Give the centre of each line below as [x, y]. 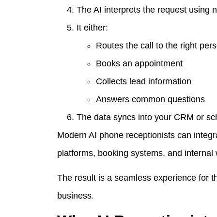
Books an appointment [139, 63]
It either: [92, 27]
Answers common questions [150, 99]
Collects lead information [144, 81]
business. [76, 195]
